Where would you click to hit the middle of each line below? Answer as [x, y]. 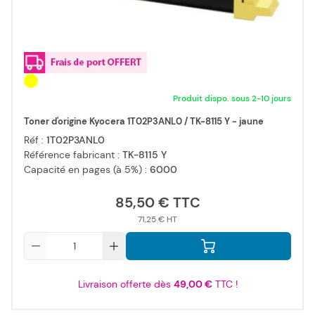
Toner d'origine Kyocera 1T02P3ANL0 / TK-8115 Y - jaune [144, 122]
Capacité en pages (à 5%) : [87, 170]
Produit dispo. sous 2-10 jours [232, 99]
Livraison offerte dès [126, 284]
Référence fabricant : [73, 155]
